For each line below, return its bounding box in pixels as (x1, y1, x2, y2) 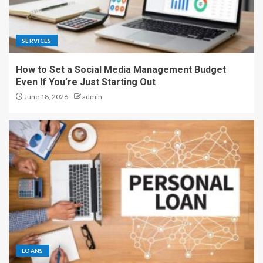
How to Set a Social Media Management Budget (16, 63, 226, 75)
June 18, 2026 (23, 92, 68, 101)
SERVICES (22, 36, 52, 44)
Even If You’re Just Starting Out (16, 76, 156, 87)
